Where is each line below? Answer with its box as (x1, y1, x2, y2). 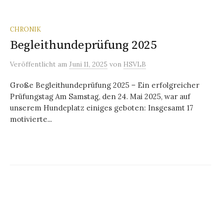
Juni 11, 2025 (69, 60, 108, 69)
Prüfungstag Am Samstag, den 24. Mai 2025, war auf (10, 92, 190, 102)
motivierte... (10, 114, 52, 124)
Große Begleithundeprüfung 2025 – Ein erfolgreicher (10, 80, 199, 90)
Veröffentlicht (10, 60, 58, 69)
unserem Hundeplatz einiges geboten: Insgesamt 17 (10, 103, 193, 113)
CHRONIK (10, 25, 41, 34)
